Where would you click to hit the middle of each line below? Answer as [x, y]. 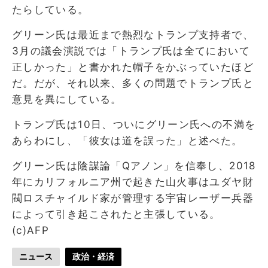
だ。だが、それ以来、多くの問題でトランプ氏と [133, 83]
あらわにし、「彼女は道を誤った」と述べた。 [127, 140]
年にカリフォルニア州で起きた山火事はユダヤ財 [133, 182]
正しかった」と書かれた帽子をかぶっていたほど [133, 67]
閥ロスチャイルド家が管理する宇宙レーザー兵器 [133, 198]
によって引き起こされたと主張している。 [116, 214]
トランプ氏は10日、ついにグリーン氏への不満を [134, 124]
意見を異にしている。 [67, 99]
